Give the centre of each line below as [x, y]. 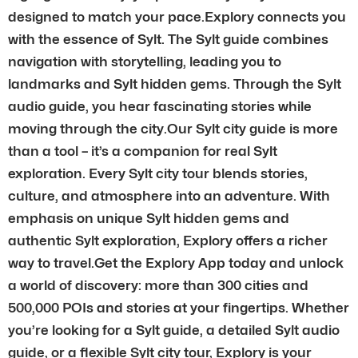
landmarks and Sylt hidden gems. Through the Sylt [175, 84]
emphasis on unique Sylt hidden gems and [149, 218]
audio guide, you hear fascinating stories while [160, 106]
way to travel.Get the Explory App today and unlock [176, 263]
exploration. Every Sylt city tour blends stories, [158, 173]
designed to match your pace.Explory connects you [177, 16]
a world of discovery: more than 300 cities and [158, 285]
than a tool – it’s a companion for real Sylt [143, 151]
